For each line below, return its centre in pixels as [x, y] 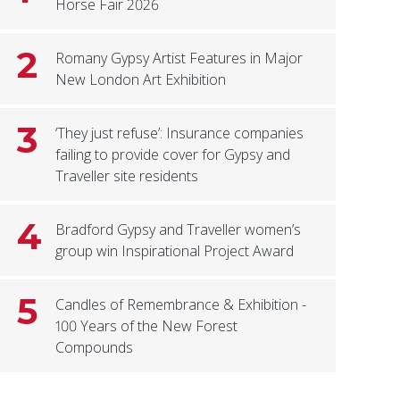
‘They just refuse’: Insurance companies [180, 133]
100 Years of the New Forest [147, 326]
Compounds [95, 348]
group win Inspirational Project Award [175, 251]
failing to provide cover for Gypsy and [173, 155]
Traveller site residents [127, 176]
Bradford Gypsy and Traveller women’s [179, 230]
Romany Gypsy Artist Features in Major [179, 58]
